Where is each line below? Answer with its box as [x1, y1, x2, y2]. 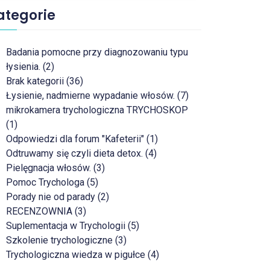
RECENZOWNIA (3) [6, 206, 86, 217]
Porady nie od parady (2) [6, 191, 109, 202]
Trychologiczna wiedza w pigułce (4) [6, 249, 159, 260]
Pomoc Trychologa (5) [6, 177, 98, 188]
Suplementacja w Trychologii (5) [6, 220, 139, 231]
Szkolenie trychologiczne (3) [6, 234, 127, 246]
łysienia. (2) [6, 61, 54, 72]
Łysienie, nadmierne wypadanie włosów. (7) [6, 90, 189, 101]
